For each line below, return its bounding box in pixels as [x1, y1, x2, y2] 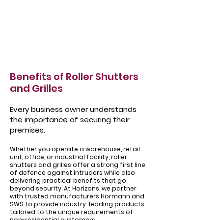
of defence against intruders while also [10, 168, 135, 177]
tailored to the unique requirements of [10, 208, 133, 216]
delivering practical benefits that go [10, 176, 126, 185]
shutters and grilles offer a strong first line [10, 161, 145, 169]
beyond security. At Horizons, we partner [10, 184, 137, 192]
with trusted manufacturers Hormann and [10, 192, 144, 200]
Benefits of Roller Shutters [10, 70, 138, 83]
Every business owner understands [10, 104, 137, 114]
